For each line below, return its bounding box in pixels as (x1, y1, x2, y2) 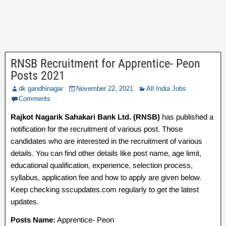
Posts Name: (11, 215, 55, 224)
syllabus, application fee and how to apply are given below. (11, 173, 201, 182)
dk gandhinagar (19, 85, 63, 92)
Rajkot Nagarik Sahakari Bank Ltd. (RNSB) (11, 112, 162, 121)
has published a (162, 112, 213, 121)
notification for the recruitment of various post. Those (11, 125, 183, 133)
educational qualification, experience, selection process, (11, 161, 193, 169)
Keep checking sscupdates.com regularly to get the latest (11, 185, 199, 194)
